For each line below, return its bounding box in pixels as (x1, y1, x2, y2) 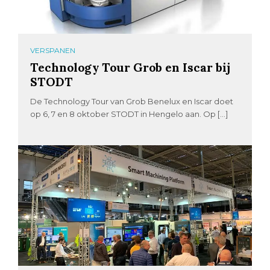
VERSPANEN (30, 46, 76, 55)
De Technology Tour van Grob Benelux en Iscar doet (30, 96, 234, 107)
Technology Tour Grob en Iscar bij (30, 60, 231, 75)
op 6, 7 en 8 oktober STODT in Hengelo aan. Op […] (30, 109, 228, 119)
